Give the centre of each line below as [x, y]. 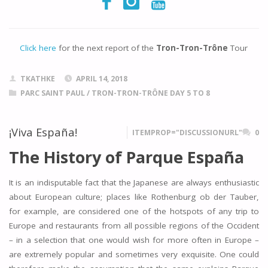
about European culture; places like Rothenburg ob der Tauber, [134, 197]
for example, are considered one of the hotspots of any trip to [134, 211]
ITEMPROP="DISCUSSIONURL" [188, 133]
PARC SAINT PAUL [52, 93]
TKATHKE [37, 79]
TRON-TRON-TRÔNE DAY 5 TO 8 [150, 93]
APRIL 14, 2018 [101, 79]
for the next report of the [106, 48]
